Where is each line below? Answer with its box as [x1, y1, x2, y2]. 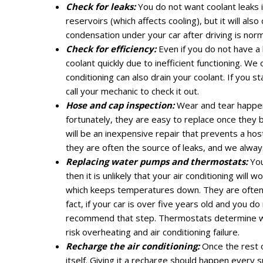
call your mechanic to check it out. [66, 85, 199, 97]
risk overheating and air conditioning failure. [66, 226, 240, 238]
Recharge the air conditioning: [66, 240, 200, 252]
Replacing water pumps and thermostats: [66, 156, 250, 168]
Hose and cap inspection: [66, 99, 177, 112]
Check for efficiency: [66, 43, 156, 55]
